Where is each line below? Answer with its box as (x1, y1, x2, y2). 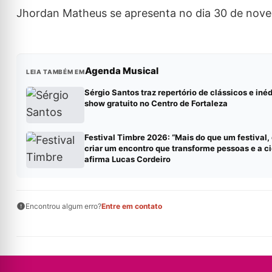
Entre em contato (101, 202, 162, 211)
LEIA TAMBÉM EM (25, 68, 85, 76)
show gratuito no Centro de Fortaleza (84, 98, 228, 109)
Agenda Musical (84, 65, 158, 77)
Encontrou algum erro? (25, 202, 101, 211)
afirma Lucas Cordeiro (84, 154, 171, 165)
